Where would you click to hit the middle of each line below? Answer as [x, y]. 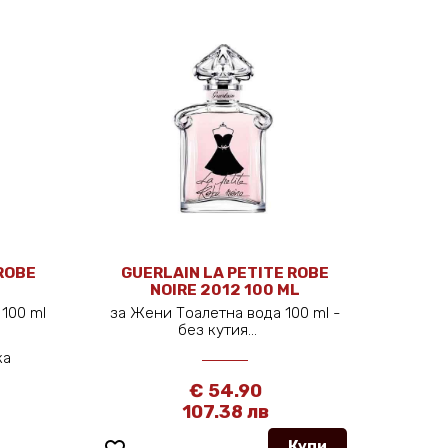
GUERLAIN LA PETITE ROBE [225, 272]
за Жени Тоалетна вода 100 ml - [225, 312]
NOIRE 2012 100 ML [225, 289]
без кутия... [224, 329]
